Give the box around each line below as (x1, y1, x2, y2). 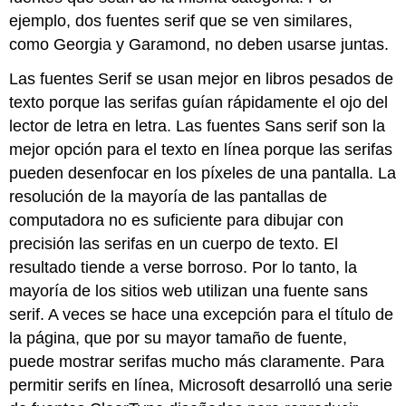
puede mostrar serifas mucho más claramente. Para (9, 353, 385, 372)
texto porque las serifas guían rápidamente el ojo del (9, 93, 389, 112)
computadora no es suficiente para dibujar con (9, 211, 344, 230)
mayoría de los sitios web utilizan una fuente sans (9, 282, 369, 301)
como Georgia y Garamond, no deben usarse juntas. (9, 34, 390, 53)
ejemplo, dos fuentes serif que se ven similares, (9, 11, 353, 30)
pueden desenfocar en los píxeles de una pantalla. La (9, 164, 397, 183)
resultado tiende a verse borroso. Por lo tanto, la (9, 258, 358, 277)
